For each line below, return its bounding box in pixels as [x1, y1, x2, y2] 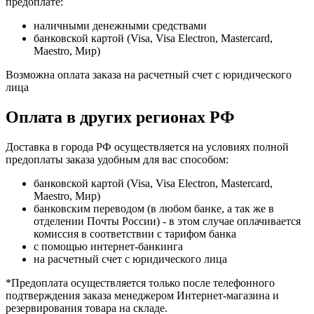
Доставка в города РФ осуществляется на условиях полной [6, 140, 289, 153]
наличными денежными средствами [34, 19, 207, 32]
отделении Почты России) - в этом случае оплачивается [34, 214, 301, 227]
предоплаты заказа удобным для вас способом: [6, 153, 228, 165]
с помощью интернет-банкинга [34, 240, 183, 252]
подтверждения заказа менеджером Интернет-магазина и [6, 289, 279, 301]
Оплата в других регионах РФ [6, 107, 235, 126]
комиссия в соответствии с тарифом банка [34, 227, 236, 240]
